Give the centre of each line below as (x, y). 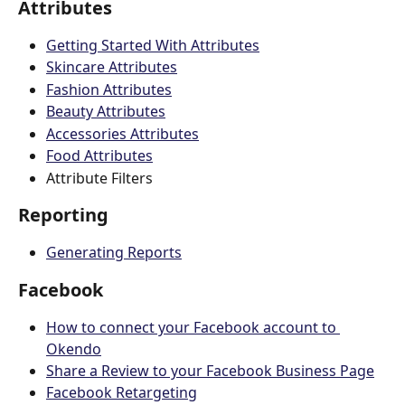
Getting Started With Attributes (153, 45)
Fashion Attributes (109, 89)
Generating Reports (114, 253)
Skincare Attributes (112, 67)
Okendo (74, 348)
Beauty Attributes (106, 112)
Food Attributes (99, 156)
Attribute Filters (101, 178)
